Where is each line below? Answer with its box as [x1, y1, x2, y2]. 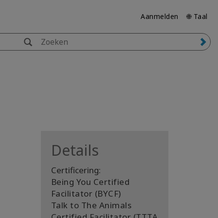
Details [51, 140, 99, 160]
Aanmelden [141, 12, 179, 21]
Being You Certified [51, 176, 129, 187]
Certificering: [51, 164, 101, 176]
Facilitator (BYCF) [51, 188, 121, 199]
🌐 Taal [186, 12, 208, 21]
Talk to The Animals [51, 200, 131, 211]
